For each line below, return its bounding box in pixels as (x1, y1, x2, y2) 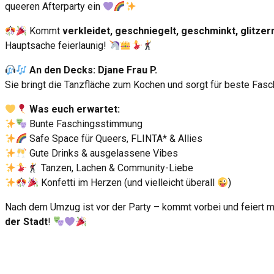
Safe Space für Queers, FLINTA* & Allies (27, 133, 203, 144)
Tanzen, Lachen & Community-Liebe (38, 162, 193, 174)
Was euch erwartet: (29, 103, 120, 115)
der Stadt (5, 216, 48, 228)
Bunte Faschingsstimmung (27, 118, 143, 130)
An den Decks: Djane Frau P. (29, 64, 158, 76)
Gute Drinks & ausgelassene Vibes (27, 147, 179, 159)
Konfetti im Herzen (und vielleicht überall (38, 177, 217, 188)
